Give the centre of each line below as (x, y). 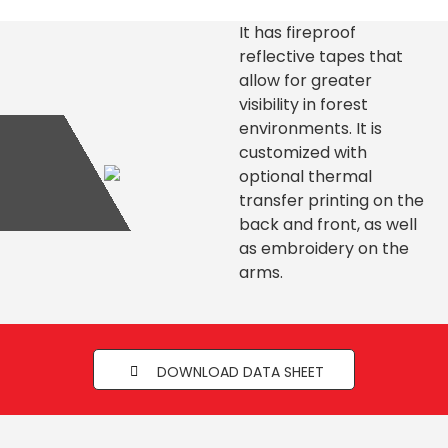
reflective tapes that (321, 56)
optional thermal (305, 176)
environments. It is (310, 128)
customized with (303, 152)
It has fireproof (297, 32)
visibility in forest (303, 104)
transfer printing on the (331, 200)
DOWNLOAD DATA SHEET (238, 372)
